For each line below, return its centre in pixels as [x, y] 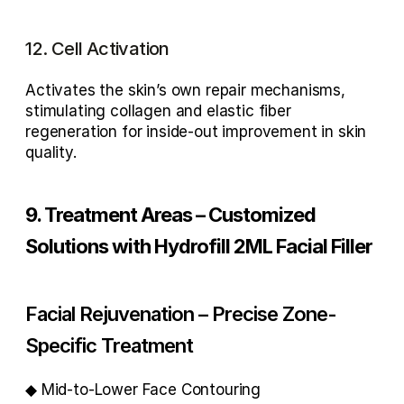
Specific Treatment [110, 345]
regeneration [72, 131]
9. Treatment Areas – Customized [171, 214]
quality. [51, 152]
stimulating [68, 110]
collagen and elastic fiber [201, 110]
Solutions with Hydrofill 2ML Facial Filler [199, 246]
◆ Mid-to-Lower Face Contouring [143, 389]
